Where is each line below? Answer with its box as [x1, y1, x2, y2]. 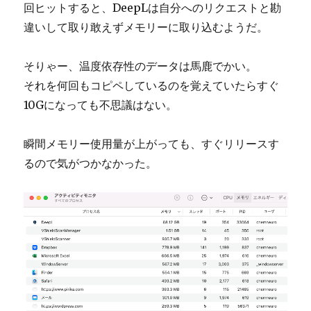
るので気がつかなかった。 [24, 155, 158, 170]
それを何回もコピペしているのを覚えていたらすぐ [24, 78, 280, 92]
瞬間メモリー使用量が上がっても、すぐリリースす [24, 136, 280, 151]
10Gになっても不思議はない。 [24, 97, 178, 112]
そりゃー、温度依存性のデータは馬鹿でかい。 [24, 58, 258, 73]
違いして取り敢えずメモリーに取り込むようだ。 [24, 19, 269, 34]
